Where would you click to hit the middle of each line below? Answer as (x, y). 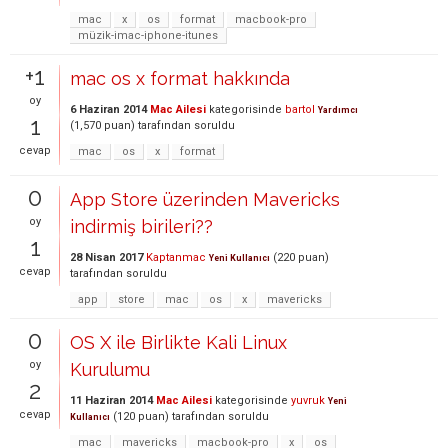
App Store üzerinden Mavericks (205, 199)
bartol (300, 109)
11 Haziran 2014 (111, 400)
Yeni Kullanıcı (239, 258)
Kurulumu (110, 369)
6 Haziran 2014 (108, 109)
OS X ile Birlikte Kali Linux (178, 342)
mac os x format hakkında (180, 78)
